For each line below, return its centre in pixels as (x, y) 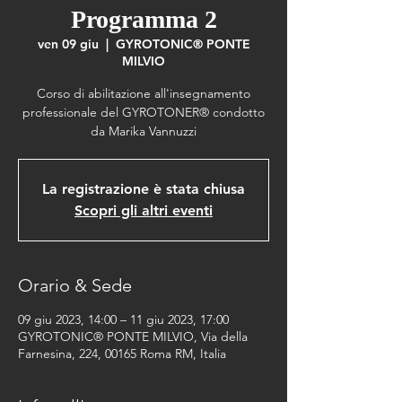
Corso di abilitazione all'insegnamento (144, 93)
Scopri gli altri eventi (144, 210)
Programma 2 (144, 19)
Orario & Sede (75, 285)
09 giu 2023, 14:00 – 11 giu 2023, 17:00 (123, 319)
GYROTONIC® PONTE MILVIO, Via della (133, 336)
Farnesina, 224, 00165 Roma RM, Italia (122, 354)
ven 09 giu (68, 44)
